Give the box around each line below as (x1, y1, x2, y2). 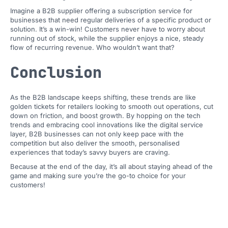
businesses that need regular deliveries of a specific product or (10, 16, 211, 24)
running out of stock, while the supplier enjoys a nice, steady (10, 34, 204, 42)
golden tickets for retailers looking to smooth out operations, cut (10, 102, 213, 110)
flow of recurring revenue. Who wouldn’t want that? (10, 43, 175, 51)
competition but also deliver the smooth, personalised (10, 139, 180, 147)
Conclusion (10, 62, 102, 82)
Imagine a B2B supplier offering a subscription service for (10, 7, 192, 15)
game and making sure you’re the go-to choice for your (10, 172, 186, 180)
